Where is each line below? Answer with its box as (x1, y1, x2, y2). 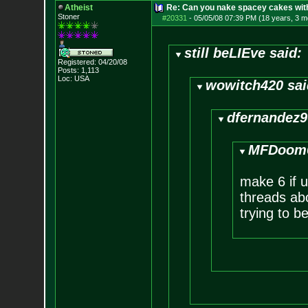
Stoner (57, 12, 80, 21)
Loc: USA (57, 74, 89, 82)
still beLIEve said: (184, 45, 302, 60)
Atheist (64, 3, 93, 12)
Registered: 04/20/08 (57, 58, 127, 66)
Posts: (57, 66, 79, 74)
